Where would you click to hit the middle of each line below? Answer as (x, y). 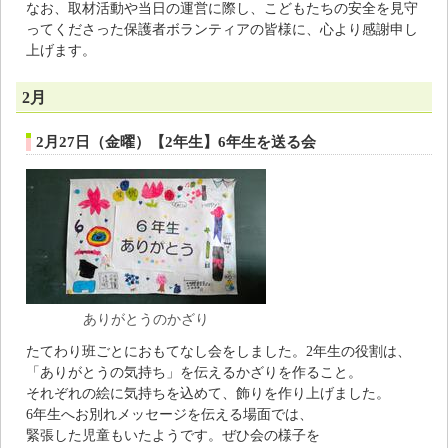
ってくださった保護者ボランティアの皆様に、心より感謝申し (222, 29)
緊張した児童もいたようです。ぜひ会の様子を (173, 435)
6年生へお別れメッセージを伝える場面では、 (169, 414)
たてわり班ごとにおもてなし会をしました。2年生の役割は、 (218, 351)
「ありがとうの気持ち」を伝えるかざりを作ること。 (194, 372)
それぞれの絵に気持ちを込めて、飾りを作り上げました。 (208, 393)
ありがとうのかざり (146, 319)
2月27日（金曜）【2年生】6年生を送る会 (176, 142)
